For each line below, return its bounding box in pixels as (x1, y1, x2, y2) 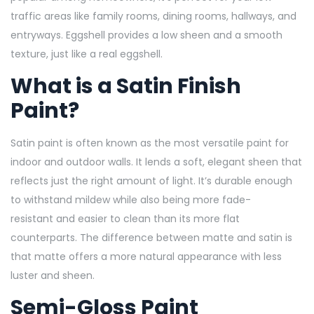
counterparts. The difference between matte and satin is (11, 230, 292, 245)
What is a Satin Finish (11, 71, 241, 101)
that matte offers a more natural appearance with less (11, 249, 282, 264)
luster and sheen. (11, 268, 95, 282)
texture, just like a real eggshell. (11, 46, 165, 61)
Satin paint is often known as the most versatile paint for (11, 135, 289, 150)
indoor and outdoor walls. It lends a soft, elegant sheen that (11, 154, 302, 169)
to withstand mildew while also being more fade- (11, 192, 251, 207)
